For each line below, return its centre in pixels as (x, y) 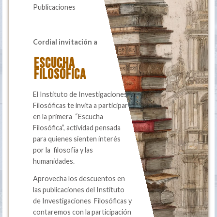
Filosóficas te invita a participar (81, 105)
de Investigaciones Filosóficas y (83, 201)
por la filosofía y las (63, 150)
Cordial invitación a (65, 42)
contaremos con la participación (82, 212)
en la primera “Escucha (68, 116)
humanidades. (54, 161)
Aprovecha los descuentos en (79, 178)
